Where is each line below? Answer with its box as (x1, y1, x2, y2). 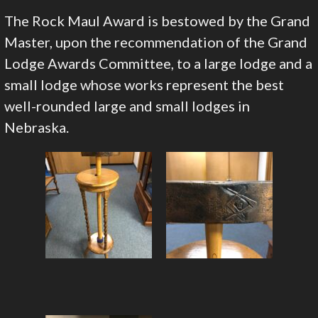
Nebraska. (4, 119, 70, 136)
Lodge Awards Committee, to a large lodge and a (4, 55, 313, 72)
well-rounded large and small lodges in (4, 97, 251, 115)
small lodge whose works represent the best (4, 76, 285, 94)
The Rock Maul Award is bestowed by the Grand (4, 12, 311, 30)
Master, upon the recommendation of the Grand (4, 33, 308, 51)
